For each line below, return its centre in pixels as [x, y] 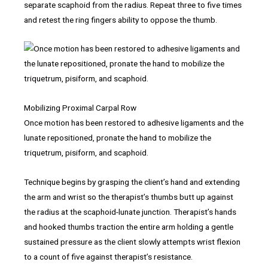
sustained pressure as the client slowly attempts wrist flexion [132, 242]
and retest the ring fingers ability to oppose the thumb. [121, 19]
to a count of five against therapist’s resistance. [108, 257]
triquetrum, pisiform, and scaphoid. [86, 153]
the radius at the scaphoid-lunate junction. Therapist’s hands [130, 212]
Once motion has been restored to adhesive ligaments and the [134, 123]
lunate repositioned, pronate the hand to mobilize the [118, 138]
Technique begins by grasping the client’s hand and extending [132, 182]
